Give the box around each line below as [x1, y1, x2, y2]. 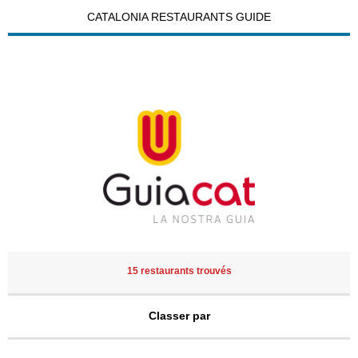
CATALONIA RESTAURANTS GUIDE [87, 10, 271, 23]
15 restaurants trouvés [126, 265, 232, 276]
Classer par [148, 309, 210, 322]
